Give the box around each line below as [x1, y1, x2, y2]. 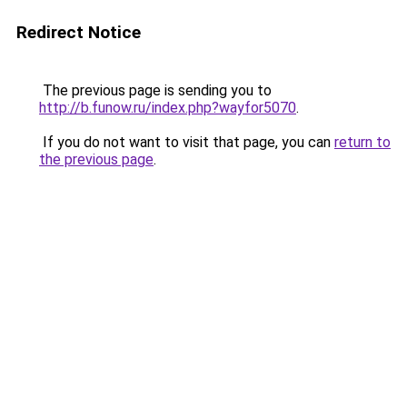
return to [334, 134, 391, 151]
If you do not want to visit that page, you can [39, 134, 334, 151]
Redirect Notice [16, 22, 141, 43]
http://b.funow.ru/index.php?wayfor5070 [39, 99, 296, 116]
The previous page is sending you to [39, 82, 272, 99]
